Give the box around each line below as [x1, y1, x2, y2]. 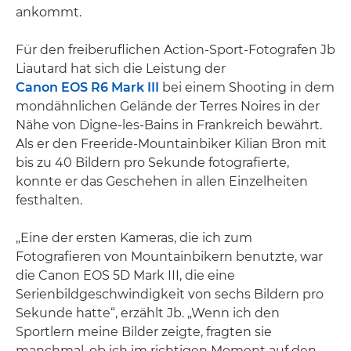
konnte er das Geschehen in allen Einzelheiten [16, 174, 308, 189]
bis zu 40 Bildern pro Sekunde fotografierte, [16, 155, 289, 170]
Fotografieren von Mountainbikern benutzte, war [16, 249, 323, 264]
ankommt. [16, 5, 81, 20]
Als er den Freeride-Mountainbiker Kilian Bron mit [16, 136, 327, 151]
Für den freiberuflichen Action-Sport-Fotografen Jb [16, 42, 335, 57]
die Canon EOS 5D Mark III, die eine [16, 268, 235, 283]
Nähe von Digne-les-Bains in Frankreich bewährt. [16, 118, 322, 132]
